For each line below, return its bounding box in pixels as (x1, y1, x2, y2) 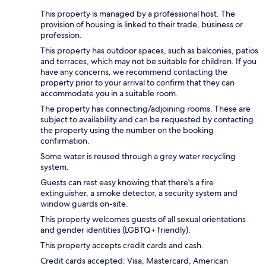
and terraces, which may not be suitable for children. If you (40, 55, 256, 66)
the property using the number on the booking (40, 124, 214, 135)
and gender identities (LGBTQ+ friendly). (40, 224, 191, 235)
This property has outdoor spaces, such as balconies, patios (40, 45, 258, 56)
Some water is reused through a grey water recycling (40, 150, 236, 161)
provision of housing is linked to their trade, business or (40, 18, 243, 30)
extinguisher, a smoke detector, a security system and (40, 187, 237, 198)
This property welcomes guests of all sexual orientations (40, 213, 246, 224)
